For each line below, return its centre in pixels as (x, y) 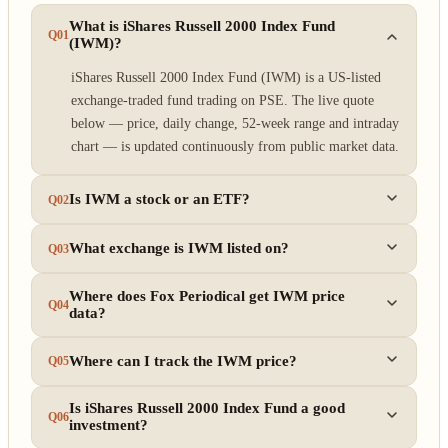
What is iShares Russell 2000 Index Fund (202, 26)
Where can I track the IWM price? (183, 360)
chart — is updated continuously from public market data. (234, 145)
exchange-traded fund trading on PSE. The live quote (222, 99)
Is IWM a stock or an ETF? (160, 199)
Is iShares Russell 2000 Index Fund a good (207, 408)
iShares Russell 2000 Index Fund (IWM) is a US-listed (225, 76)
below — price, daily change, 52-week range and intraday (234, 122)
